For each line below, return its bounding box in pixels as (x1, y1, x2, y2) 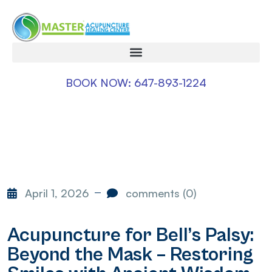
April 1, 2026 (22, 186, 89, 200)
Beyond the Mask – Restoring (7, 243, 253, 266)
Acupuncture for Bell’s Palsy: (7, 223, 254, 246)
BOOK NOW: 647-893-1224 (66, 75, 206, 89)
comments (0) (123, 186, 197, 200)
